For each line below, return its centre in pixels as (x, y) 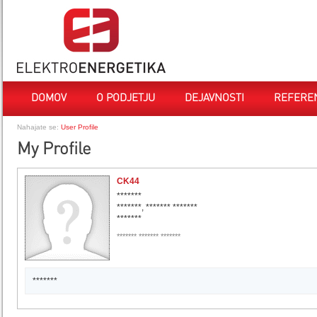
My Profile (54, 150)
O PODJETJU (126, 99)
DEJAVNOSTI (214, 99)
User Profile (80, 127)
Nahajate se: (38, 127)
